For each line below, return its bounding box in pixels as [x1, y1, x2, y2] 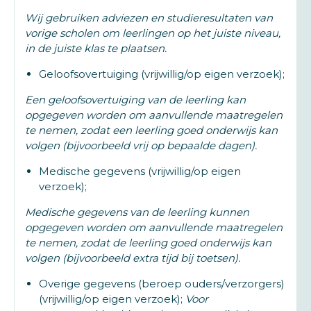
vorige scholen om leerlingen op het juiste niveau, [25, 26, 280, 40]
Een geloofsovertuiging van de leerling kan [25, 93, 246, 106]
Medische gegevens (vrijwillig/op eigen [39, 165, 241, 178]
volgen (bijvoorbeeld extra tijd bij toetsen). [25, 251, 240, 264]
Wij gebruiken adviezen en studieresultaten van [25, 11, 273, 24]
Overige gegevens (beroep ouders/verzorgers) [39, 277, 285, 290]
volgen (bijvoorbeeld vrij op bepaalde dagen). [25, 139, 257, 152]
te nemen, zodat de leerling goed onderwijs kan [25, 236, 271, 249]
